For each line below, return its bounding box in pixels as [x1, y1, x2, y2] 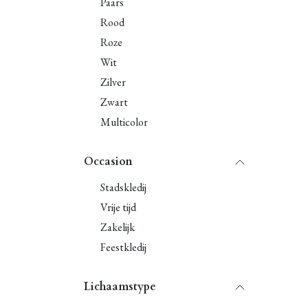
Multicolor [100, 115, 148, 129]
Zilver [100, 75, 126, 89]
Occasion [84, 154, 133, 169]
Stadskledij [100, 180, 146, 195]
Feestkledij [100, 240, 146, 254]
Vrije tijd [100, 200, 136, 214]
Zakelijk [100, 220, 135, 234]
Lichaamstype [84, 279, 156, 294]
